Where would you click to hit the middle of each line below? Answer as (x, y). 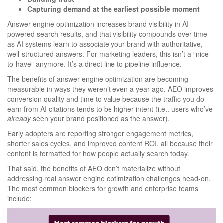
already (19, 118)
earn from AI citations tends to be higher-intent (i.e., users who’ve (110, 108)
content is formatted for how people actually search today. (98, 153)
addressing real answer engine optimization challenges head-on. (109, 178)
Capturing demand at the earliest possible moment (113, 9)
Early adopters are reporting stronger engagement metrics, (100, 133)
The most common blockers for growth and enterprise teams (103, 188)
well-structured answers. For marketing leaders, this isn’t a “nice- (109, 54)
